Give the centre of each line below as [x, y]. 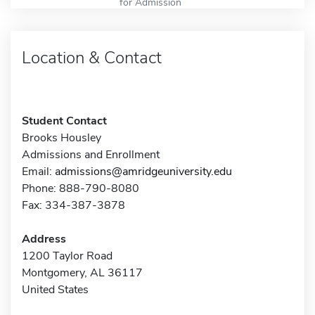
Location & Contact [92, 57]
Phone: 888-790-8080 [81, 188]
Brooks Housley [62, 137]
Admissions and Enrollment [91, 154]
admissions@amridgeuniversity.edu [143, 171]
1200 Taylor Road [67, 256]
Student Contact [64, 121]
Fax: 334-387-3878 [73, 205]
